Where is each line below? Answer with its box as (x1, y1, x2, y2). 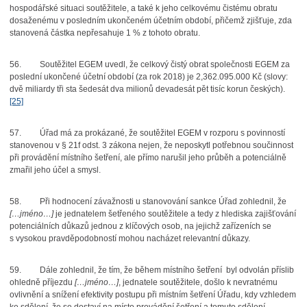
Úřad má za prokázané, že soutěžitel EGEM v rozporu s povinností (39, 128, 285, 138)
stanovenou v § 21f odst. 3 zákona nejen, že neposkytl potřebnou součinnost (9, 140, 293, 150)
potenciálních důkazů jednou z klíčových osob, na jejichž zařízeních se (9, 221, 271, 231)
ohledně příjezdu (9, 278, 75, 287)
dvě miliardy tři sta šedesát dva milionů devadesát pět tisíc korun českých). (9, 84, 285, 94)
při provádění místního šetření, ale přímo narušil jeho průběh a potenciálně (9, 153, 286, 162)
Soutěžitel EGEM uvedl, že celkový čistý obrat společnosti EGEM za (39, 60, 290, 69)
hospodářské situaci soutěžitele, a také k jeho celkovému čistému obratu (9, 3, 278, 13)
